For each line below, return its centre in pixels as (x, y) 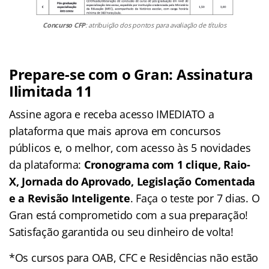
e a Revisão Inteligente (70, 198)
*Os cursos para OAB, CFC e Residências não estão (134, 257)
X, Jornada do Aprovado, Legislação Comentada (132, 181)
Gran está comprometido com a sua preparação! (129, 215)
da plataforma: (47, 164)
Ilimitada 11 (51, 91)
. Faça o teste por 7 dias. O (195, 198)
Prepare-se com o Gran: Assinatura (131, 74)
